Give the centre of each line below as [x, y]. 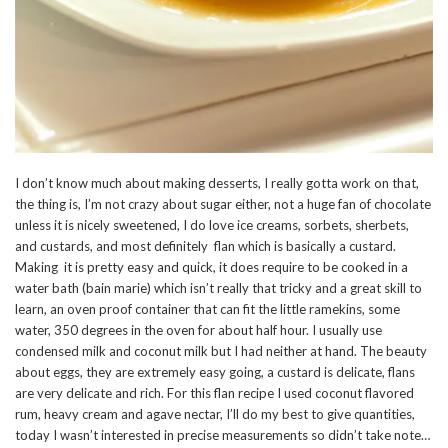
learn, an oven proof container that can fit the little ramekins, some [207, 308]
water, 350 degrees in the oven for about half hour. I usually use [198, 329]
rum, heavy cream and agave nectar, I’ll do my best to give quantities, [215, 413]
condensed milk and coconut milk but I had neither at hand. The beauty [221, 350]
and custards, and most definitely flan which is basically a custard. [205, 245]
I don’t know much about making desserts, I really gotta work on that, [217, 182]
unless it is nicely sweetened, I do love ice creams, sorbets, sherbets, [212, 224]
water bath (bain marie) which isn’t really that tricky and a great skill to [218, 287]
